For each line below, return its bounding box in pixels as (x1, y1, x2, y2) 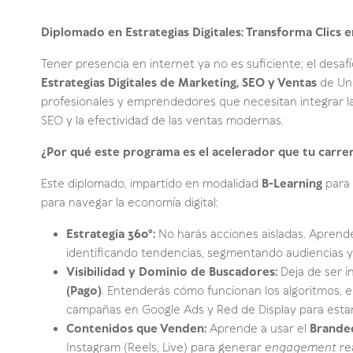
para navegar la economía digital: (41, 195, 218, 211)
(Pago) (66, 283, 102, 299)
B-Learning (262, 176, 322, 192)
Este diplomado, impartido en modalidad (41, 176, 262, 192)
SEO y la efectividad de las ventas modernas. (41, 113, 284, 129)
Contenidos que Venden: (66, 321, 206, 337)
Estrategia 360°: (66, 226, 155, 243)
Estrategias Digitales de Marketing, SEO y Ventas (41, 75, 317, 91)
